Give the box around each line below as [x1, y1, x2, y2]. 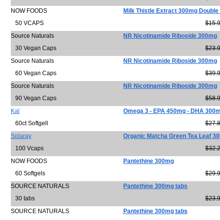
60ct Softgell [11, 120, 48, 127]
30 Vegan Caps [11, 45, 56, 52]
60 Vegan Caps [11, 70, 56, 77]
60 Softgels [11, 170, 45, 177]
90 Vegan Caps [11, 95, 56, 102]
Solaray [11, 133, 31, 139]
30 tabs [11, 195, 35, 202]
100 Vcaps [11, 145, 44, 152]
